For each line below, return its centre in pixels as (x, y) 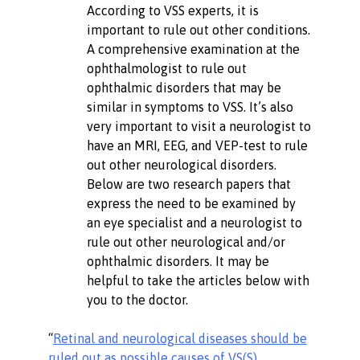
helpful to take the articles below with (198, 280)
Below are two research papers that (188, 184)
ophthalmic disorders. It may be (178, 261)
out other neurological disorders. (181, 164)
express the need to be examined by (191, 203)
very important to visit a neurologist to (198, 126)
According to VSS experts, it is (172, 10)
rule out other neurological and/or (186, 241)
